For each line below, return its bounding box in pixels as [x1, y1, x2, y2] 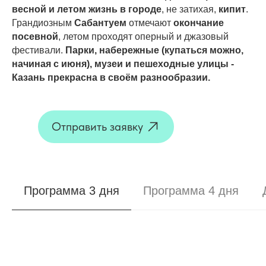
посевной [12, 31, 58, 42]
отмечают [126, 18, 173, 28]
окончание [173, 18, 224, 28]
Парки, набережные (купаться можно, [65, 45, 243, 55]
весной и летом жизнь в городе [12, 4, 161, 14]
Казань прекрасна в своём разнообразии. [12, 72, 210, 83]
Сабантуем [74, 18, 126, 28]
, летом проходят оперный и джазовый [58, 31, 229, 42]
